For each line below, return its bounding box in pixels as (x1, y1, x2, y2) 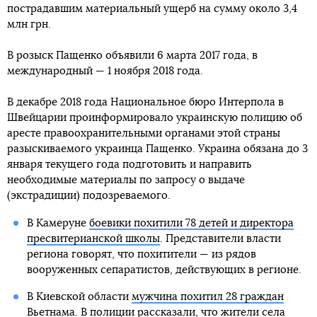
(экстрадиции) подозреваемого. (7, 190, 171, 202)
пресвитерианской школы (26, 234, 160, 245)
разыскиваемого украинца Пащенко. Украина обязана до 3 (7, 144, 308, 155)
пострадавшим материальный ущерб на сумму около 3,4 (7, 4, 297, 15)
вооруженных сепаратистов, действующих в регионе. (26, 265, 301, 276)
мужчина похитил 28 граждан (131, 292, 284, 303)
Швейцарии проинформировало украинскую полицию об (7, 113, 302, 124)
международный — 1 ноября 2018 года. (7, 66, 203, 77)
